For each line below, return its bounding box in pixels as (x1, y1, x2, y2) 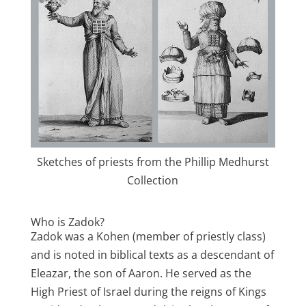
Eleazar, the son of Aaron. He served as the (30, 266, 251, 281)
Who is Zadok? (30, 214, 105, 230)
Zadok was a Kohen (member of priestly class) (30, 229, 266, 245)
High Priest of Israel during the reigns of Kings (30, 284, 266, 300)
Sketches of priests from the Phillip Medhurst (36, 154, 269, 170)
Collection (127, 173, 179, 189)
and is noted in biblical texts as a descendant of (30, 247, 274, 263)
